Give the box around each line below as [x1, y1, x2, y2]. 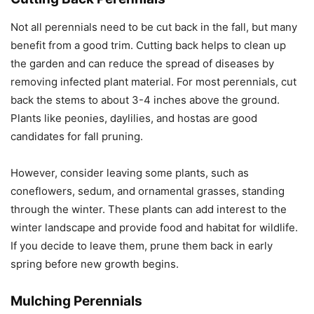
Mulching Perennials [11, 293, 142, 310]
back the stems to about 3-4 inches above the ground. [11, 93, 280, 107]
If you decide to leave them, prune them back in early [11, 239, 273, 253]
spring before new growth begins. [11, 257, 179, 271]
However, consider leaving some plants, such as [11, 166, 249, 180]
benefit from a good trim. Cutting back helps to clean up [11, 39, 286, 53]
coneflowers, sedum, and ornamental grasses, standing [11, 184, 285, 198]
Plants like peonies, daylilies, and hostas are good [11, 111, 257, 125]
